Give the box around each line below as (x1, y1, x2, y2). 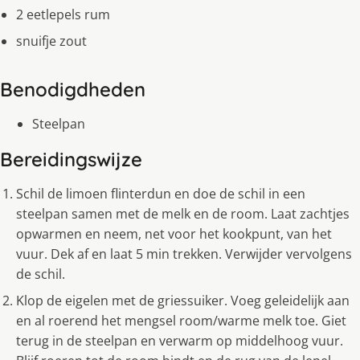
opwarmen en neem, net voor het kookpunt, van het (16, 225, 332, 243)
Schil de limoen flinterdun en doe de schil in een (16, 185, 305, 203)
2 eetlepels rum (16, 6, 110, 24)
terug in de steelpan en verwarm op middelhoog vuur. (16, 332, 343, 350)
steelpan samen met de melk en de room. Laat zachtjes (16, 205, 350, 223)
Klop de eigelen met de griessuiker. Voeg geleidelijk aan (16, 292, 350, 310)
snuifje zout (16, 32, 87, 51)
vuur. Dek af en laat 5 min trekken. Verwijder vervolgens (16, 245, 352, 264)
